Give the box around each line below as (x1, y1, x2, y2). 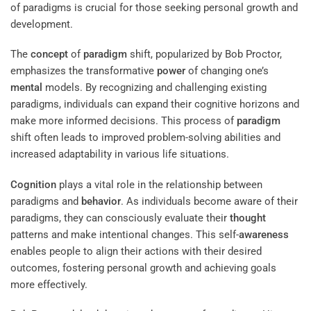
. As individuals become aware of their (121, 194, 298, 208)
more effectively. (10, 278, 87, 291)
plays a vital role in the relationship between (56, 178, 262, 191)
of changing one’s (185, 65, 269, 78)
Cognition (10, 178, 56, 191)
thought (230, 211, 266, 224)
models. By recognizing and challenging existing (42, 81, 267, 94)
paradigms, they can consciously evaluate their (10, 211, 230, 224)
